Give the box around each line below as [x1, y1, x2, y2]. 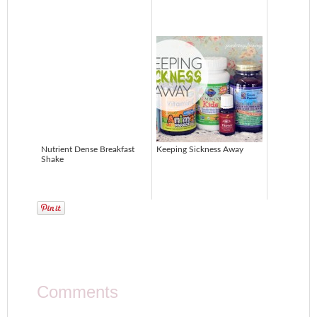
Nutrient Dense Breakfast [41, 145, 135, 154]
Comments [37, 282, 119, 301]
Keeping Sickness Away [156, 145, 244, 154]
